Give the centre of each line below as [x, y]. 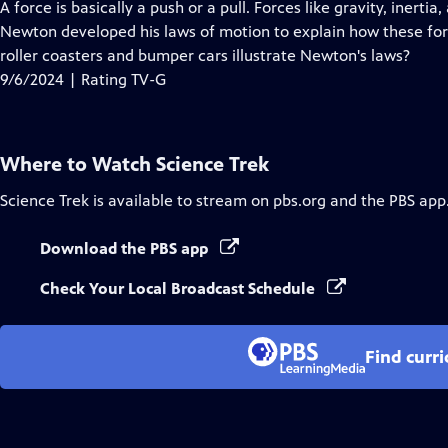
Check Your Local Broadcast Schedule [179, 288]
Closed [132, 30]
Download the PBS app [126, 248]
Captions [139, 54]
